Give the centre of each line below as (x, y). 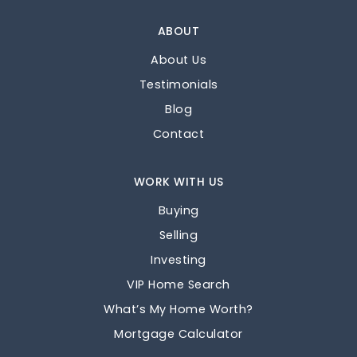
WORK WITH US (178, 182)
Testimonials (178, 84)
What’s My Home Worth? (178, 309)
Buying (178, 210)
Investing (178, 260)
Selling (178, 235)
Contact (178, 134)
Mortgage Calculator (178, 334)
